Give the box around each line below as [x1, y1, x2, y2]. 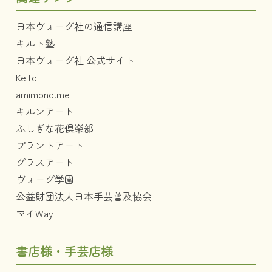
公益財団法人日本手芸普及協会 [16, 188, 152, 203]
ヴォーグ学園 [16, 171, 74, 186]
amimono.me [16, 86, 70, 101]
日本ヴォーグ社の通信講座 [16, 18, 132, 33]
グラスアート [16, 154, 74, 169]
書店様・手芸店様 [16, 242, 113, 260]
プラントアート [16, 137, 84, 152]
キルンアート [16, 103, 74, 118]
